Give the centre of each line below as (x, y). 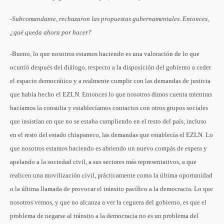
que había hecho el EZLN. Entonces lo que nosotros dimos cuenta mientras (111, 94)
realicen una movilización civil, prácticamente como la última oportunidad (111, 175)
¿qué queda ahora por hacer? (51, 32)
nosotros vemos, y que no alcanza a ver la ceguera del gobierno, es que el (108, 202)
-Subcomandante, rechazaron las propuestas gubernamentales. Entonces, (109, 19)
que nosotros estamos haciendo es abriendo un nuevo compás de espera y (108, 148)
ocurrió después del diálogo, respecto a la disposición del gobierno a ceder (110, 67)
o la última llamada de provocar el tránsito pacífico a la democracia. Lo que (111, 189)
